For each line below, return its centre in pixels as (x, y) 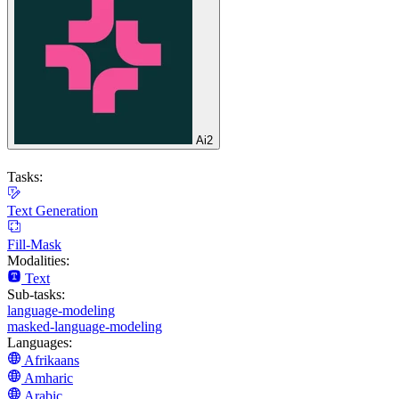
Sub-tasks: (36, 294)
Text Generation (53, 210)
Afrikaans (52, 360)
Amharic (49, 378)
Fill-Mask (34, 244)
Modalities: (38, 260)
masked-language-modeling (85, 326)
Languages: (40, 342)
